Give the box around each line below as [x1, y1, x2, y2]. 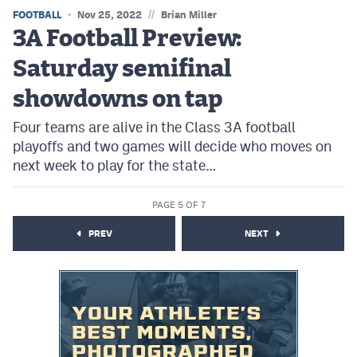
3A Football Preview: [13, 27, 241, 51]
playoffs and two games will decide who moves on [13, 138, 331, 155]
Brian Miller [161, 9, 217, 21]
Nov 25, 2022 [77, 9, 142, 21]
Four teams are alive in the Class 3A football [13, 119, 296, 135]
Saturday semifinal [13, 57, 231, 81]
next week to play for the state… [13, 157, 216, 174]
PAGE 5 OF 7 [151, 199, 206, 210]
